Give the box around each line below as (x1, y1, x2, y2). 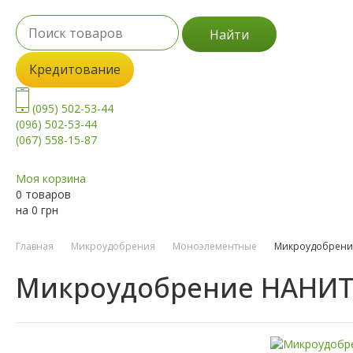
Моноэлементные (173, 240, 257, 254)
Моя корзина (16, 171, 86, 187)
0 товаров (16, 187, 71, 203)
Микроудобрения (71, 240, 155, 254)
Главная (16, 240, 54, 254)
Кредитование (29, 61, 121, 79)
